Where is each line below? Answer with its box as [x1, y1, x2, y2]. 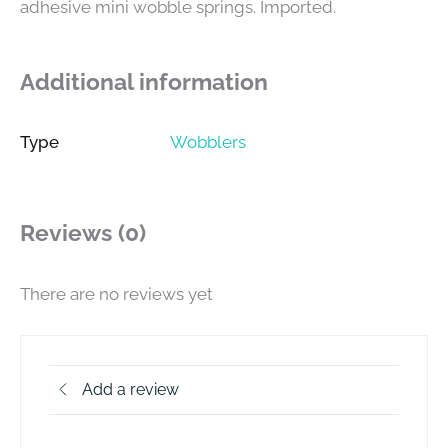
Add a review [82, 380, 180, 400]
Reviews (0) [20, 219, 146, 246]
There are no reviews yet [20, 283, 213, 304]
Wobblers [170, 131, 246, 152]
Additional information [20, 68, 268, 95]
